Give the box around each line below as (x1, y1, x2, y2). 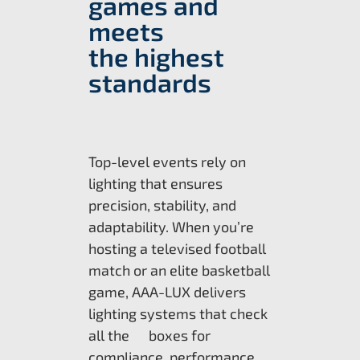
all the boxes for (88, 326, 211, 345)
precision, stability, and (88, 196, 236, 215)
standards (88, 67, 211, 98)
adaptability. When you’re (88, 218, 254, 236)
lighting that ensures (88, 174, 223, 193)
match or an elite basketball (88, 261, 270, 280)
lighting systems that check (88, 305, 268, 323)
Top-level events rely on (88, 153, 246, 171)
